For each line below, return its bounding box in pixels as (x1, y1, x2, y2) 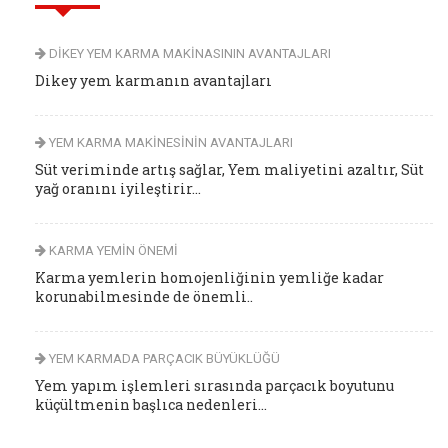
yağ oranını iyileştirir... (35, 179, 201, 198)
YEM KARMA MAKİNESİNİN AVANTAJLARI (46, 135, 293, 150)
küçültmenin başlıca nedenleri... (35, 395, 267, 414)
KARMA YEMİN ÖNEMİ (46, 243, 178, 258)
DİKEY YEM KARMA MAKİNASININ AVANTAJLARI (46, 46, 331, 61)
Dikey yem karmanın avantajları (35, 71, 272, 90)
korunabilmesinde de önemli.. (35, 287, 253, 306)
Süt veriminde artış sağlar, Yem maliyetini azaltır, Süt (35, 160, 424, 179)
